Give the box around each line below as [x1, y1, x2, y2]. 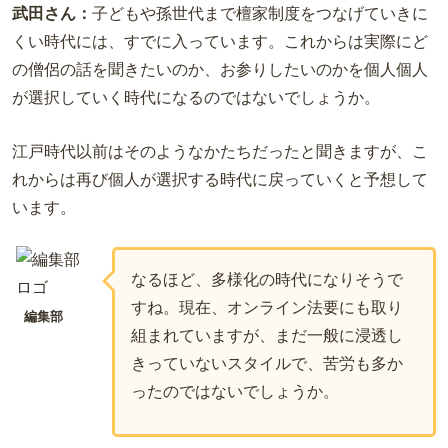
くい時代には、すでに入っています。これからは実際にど [12, 33, 428, 51]
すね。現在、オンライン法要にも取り [131, 299, 403, 317]
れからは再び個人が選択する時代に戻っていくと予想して [12, 170, 428, 188]
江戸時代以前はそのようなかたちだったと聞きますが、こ [12, 142, 428, 160]
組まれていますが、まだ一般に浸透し [131, 327, 403, 345]
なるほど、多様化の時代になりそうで [131, 271, 403, 289]
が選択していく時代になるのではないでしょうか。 [12, 89, 380, 107]
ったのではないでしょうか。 [131, 383, 339, 401]
